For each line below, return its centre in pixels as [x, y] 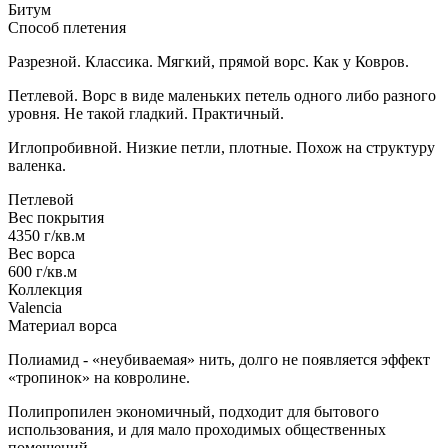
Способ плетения [67, 28]
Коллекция [45, 290]
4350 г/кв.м [46, 236]
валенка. [37, 166]
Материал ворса [62, 326]
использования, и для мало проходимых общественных [197, 430]
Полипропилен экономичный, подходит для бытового [193, 412]
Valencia [35, 308]
